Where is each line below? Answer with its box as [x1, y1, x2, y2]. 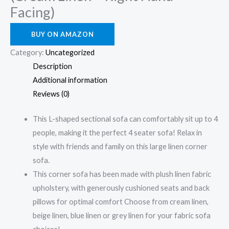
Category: [10, 48, 45, 57]
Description [32, 62, 72, 71]
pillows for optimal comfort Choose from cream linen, [32, 197, 209, 206]
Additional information [32, 76, 107, 84]
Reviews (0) [32, 89, 70, 98]
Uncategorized [45, 48, 95, 57]
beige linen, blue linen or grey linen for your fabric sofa [32, 211, 211, 220]
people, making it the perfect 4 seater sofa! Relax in [32, 128, 202, 137]
